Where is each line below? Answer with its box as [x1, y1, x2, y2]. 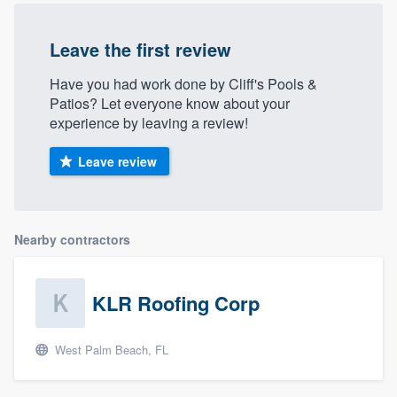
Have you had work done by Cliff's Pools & [50, 73, 317, 94]
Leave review [77, 152, 157, 170]
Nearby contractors [14, 230, 130, 248]
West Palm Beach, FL [51, 340, 168, 358]
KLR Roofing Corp [92, 288, 260, 317]
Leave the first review [50, 35, 231, 62]
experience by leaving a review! [50, 112, 248, 133]
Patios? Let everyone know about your [50, 92, 290, 113]
